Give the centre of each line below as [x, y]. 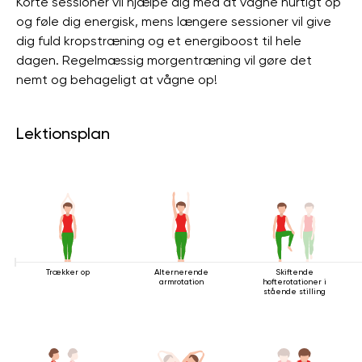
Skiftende [294, 272]
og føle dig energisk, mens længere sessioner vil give [174, 21]
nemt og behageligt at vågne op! [117, 80]
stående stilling [294, 291]
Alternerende [181, 272]
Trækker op [68, 272]
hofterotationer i [294, 282]
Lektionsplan [63, 133]
